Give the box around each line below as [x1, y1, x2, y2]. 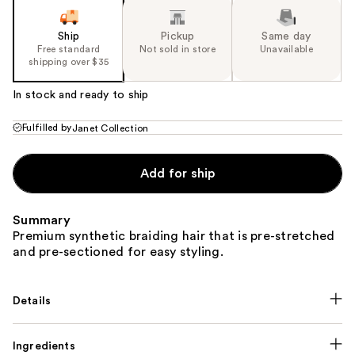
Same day [261, 31, 311, 43]
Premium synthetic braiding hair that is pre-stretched [13, 230, 335, 243]
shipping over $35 [29, 57, 109, 67]
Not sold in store [139, 44, 216, 55]
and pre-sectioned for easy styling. [13, 246, 223, 259]
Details [13, 296, 52, 307]
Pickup [160, 31, 195, 43]
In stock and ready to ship [13, 90, 149, 101]
